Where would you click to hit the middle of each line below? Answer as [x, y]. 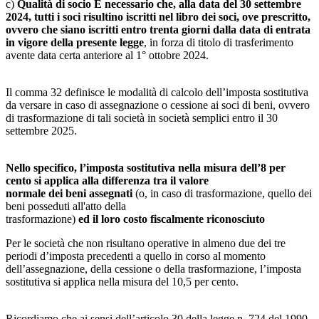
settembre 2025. [41, 130]
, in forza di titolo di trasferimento [219, 42]
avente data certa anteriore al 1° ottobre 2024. [107, 55]
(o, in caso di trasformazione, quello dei [222, 193]
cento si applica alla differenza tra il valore [107, 180]
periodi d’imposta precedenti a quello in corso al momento [136, 256]
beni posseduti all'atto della [66, 206]
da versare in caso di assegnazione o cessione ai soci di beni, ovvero [158, 105]
